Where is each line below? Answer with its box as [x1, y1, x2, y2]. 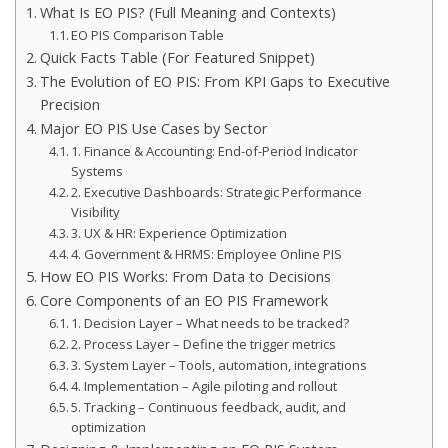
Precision [39, 94, 100, 114]
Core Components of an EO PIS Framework [39, 290, 328, 310]
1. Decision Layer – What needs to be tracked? [71, 313, 350, 332]
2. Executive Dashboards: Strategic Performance [71, 182, 363, 201]
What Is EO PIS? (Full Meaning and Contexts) [39, 2, 336, 22]
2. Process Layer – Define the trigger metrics [71, 334, 337, 353]
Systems [71, 161, 124, 180]
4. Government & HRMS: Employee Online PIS [71, 244, 343, 263]
